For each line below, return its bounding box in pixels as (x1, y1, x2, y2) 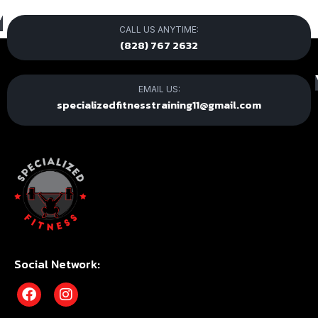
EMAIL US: (138, 84, 180, 95)
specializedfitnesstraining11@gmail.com (57, 97, 261, 114)
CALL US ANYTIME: (119, 24, 199, 35)
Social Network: (14, 255, 100, 273)
